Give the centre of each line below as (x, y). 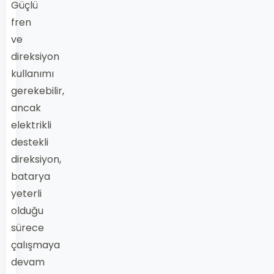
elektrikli (31, 125)
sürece (28, 228)
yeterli (26, 194)
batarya (31, 176)
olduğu (27, 211)
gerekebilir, (38, 91)
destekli (30, 142)
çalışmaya (35, 245)
